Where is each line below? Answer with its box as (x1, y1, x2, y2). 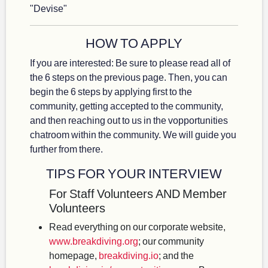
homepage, (49, 249, 99, 261)
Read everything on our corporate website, (49, 221, 226, 232)
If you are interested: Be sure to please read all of (30, 57, 230, 68)
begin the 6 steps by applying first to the (30, 86, 192, 97)
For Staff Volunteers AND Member (49, 186, 227, 200)
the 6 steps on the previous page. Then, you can (30, 71, 227, 83)
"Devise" (30, 2, 67, 14)
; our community (138, 235, 204, 246)
